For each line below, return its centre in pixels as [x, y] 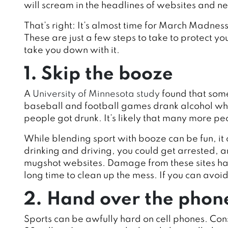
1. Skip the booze [98, 75]
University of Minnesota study [96, 94]
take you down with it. [72, 51]
